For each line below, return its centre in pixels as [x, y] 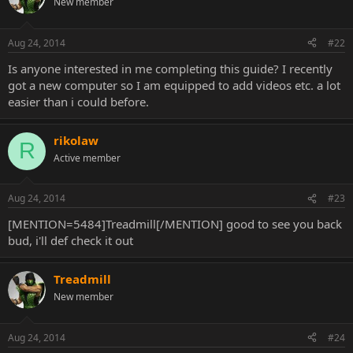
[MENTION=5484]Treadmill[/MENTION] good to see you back [175, 224]
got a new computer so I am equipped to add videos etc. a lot [174, 85]
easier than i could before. [78, 101]
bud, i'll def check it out [71, 240]
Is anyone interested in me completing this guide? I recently [170, 68]
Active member [87, 158]
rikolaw [76, 140]
